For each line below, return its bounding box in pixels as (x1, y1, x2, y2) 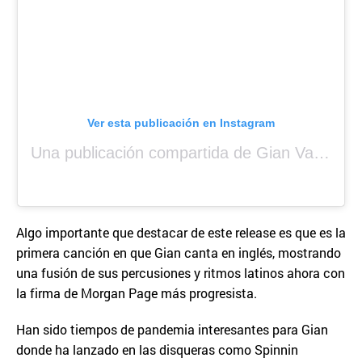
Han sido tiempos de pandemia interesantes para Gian (16, 320, 328, 338)
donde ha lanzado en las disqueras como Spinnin (16, 340, 298, 358)
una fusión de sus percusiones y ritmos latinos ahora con (16, 263, 345, 281)
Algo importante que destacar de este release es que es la (16, 223, 346, 241)
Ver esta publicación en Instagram (87, 116, 275, 129)
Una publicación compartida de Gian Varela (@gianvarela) (314, 143, 330, 162)
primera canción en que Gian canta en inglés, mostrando (16, 243, 341, 261)
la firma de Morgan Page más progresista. (16, 284, 257, 301)
